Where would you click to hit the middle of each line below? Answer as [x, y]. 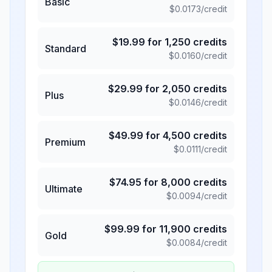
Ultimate [64, 189]
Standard [66, 48]
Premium [65, 142]
